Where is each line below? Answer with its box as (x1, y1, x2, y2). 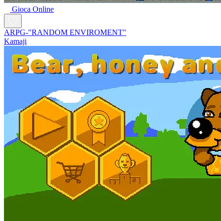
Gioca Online (12, 4, 54, 13)
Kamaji (4, 37, 27, 45)
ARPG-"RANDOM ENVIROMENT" (4, 28, 126, 37)
